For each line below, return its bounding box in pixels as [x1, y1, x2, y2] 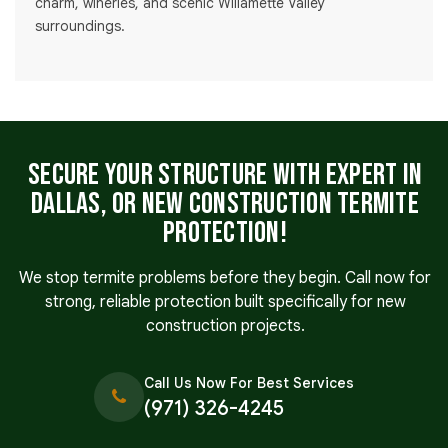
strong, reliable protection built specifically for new [44, 292, 406, 313]
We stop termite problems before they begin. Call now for [19, 268, 431, 289]
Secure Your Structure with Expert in [28, 157, 422, 194]
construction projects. [145, 316, 305, 337]
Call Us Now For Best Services [144, 374, 354, 393]
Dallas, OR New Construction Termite [31, 186, 419, 223]
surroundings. [35, 17, 125, 36]
